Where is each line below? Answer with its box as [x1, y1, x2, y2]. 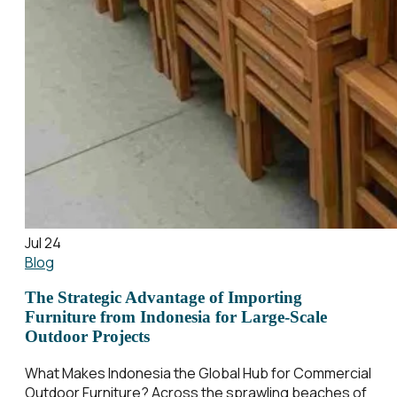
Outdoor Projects [25, 327, 150, 346]
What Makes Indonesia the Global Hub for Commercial [25, 363, 371, 384]
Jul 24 [25, 232, 61, 253]
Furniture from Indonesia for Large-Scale [25, 307, 327, 327]
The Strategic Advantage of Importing [25, 288, 302, 307]
